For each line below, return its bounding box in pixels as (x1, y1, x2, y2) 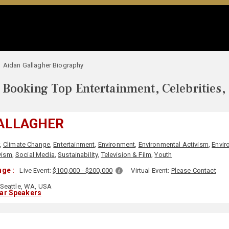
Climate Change (3, 141, 51, 148)
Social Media (15, 151, 55, 158)
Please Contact (171, 167, 216, 174)
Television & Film (101, 151, 152, 158)
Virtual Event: (131, 167, 171, 174)
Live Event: (19, 167, 53, 174)
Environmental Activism (138, 141, 209, 148)
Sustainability (58, 151, 98, 158)
